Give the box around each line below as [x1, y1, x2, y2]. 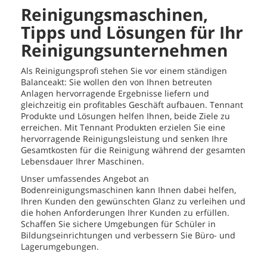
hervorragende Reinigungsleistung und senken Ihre [21, 132, 228, 144]
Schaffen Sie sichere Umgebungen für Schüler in [21, 218, 216, 229]
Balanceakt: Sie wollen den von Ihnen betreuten [21, 76, 212, 88]
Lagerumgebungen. [21, 240, 99, 252]
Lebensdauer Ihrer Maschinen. [21, 155, 144, 167]
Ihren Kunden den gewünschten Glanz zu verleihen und [21, 195, 246, 207]
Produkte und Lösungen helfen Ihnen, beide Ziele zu [21, 110, 230, 122]
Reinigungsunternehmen [21, 38, 228, 61]
